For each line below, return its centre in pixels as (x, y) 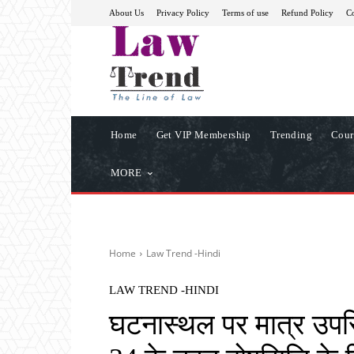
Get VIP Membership (203, 134)
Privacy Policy (183, 12)
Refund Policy (307, 12)
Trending (291, 134)
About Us (126, 12)
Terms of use (245, 12)
